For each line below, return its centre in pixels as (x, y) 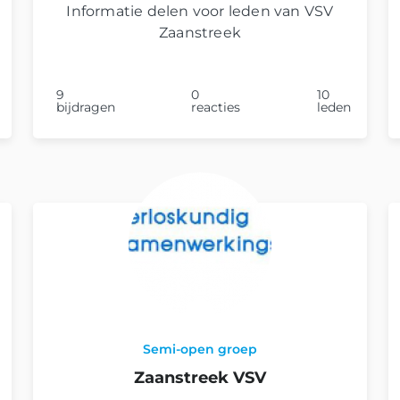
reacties (216, 107)
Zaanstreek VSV (200, 377)
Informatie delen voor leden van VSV (200, 11)
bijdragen (85, 107)
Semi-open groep (200, 349)
